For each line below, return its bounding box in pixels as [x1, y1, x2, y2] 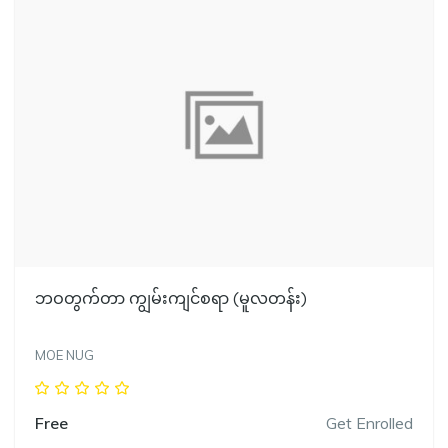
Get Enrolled [326, 413, 413, 434]
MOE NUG [35, 347, 94, 364]
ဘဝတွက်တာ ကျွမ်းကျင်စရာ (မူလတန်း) [35, 288, 307, 309]
